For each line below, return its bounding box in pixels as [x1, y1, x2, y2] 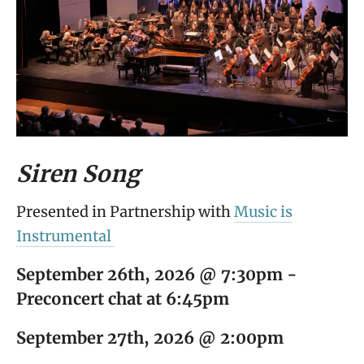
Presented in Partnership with [16, 201, 234, 221]
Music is [234, 201, 292, 221]
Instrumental [16, 226, 115, 245]
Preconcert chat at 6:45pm [16, 288, 229, 309]
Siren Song [16, 158, 140, 188]
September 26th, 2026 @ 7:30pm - [16, 263, 297, 284]
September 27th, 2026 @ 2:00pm [16, 327, 284, 348]
